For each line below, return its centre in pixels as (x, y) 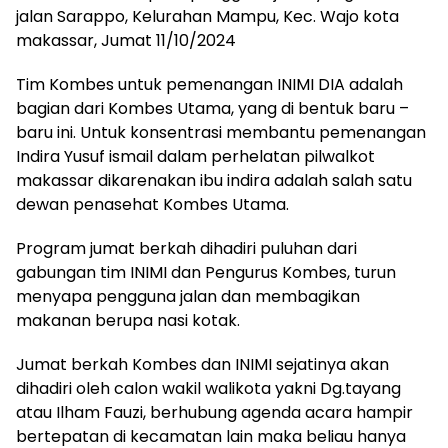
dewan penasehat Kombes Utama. (152, 205)
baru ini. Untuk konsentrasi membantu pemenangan (221, 133)
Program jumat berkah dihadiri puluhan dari (186, 249)
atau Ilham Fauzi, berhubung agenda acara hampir (214, 413)
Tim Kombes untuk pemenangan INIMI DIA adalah (209, 85)
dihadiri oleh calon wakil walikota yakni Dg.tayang (208, 389)
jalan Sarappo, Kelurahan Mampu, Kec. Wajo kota (207, 17)
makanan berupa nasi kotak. (128, 321)
